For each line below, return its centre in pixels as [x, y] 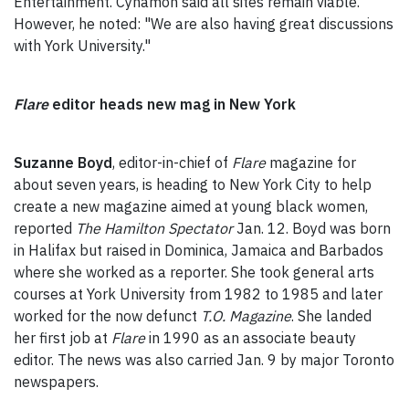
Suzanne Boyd [63, 163]
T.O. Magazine [246, 316]
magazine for [311, 163]
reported [45, 229]
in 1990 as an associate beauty [251, 338]
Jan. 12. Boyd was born [312, 229]
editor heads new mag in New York [172, 105]
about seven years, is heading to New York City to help [193, 185]
